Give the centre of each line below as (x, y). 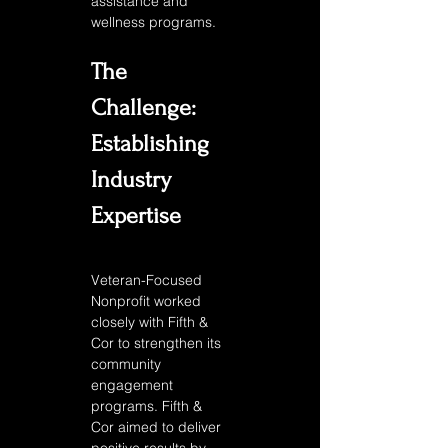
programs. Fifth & (148, 406)
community (128, 364)
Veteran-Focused (148, 280)
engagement (134, 385)
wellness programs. (155, 22)
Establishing (153, 143)
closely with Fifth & (151, 322)
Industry (134, 179)
